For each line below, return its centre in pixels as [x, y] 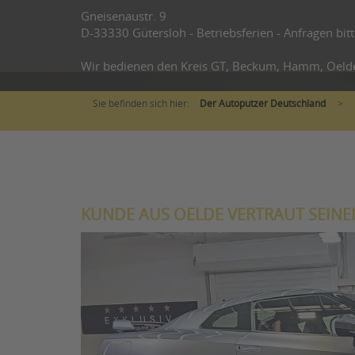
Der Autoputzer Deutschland [263, 103]
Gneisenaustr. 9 [124, 17]
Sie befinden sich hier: [142, 103]
